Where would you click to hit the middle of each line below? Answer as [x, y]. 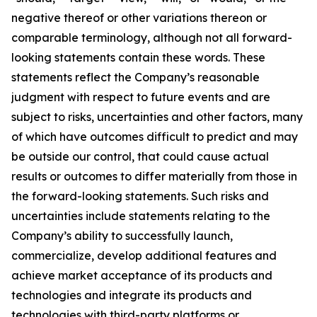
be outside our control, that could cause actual [140, 156]
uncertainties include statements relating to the [141, 216]
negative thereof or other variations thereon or [139, 18]
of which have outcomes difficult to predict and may [155, 137]
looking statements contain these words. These [138, 57]
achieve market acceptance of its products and [142, 275]
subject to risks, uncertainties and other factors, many [157, 117]
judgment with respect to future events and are [141, 97]
